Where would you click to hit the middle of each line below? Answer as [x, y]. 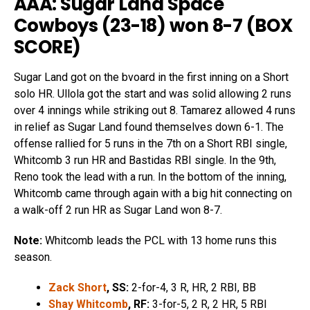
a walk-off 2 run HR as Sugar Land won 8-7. [118, 210]
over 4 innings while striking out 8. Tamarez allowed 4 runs [155, 110]
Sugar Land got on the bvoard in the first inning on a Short [151, 77]
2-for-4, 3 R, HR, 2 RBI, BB [192, 287]
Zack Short [77, 287]
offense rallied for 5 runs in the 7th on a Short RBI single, [151, 143]
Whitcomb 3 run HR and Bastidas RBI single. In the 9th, [145, 160]
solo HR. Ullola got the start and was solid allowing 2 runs [153, 93]
